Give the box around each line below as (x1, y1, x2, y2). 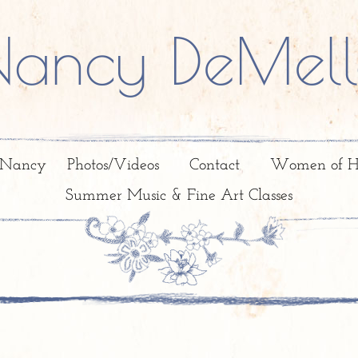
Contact (189, 157, 240, 173)
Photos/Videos (66, 157, 159, 173)
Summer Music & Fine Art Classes (66, 188, 292, 204)
